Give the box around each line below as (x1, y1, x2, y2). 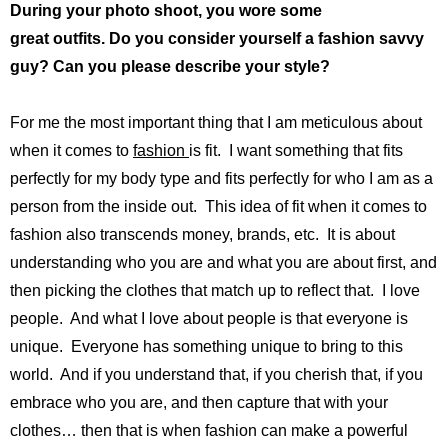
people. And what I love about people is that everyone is (10, 310, 408, 328)
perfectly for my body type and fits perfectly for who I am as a (10, 170, 433, 188)
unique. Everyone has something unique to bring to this (10, 338, 403, 356)
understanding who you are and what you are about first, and (10, 254, 437, 272)
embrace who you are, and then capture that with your (10, 394, 388, 412)
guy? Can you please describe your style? (10, 58, 334, 76)
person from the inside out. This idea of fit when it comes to (10, 198, 427, 216)
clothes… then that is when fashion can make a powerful (10, 422, 408, 440)
